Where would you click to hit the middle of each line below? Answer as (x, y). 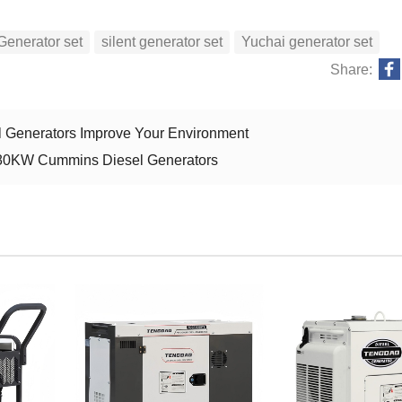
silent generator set (162, 41)
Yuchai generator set (306, 41)
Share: (351, 69)
